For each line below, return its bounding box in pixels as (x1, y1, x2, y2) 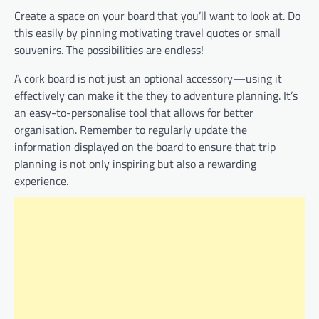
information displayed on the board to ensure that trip (14, 138, 276, 156)
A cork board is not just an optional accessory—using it (14, 70, 282, 88)
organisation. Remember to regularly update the (14, 121, 247, 139)
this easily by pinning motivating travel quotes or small (14, 24, 281, 42)
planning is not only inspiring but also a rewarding (14, 155, 256, 173)
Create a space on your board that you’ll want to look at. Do (14, 7, 300, 25)
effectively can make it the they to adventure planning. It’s (14, 87, 298, 105)
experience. (14, 172, 68, 190)
